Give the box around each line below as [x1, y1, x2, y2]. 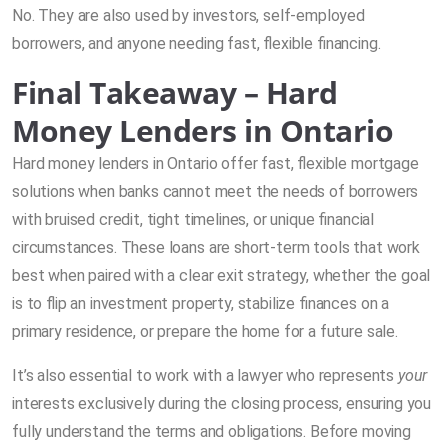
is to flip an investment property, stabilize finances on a [12, 294, 390, 314]
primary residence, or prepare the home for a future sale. [12, 322, 398, 342]
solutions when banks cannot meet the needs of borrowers [12, 182, 419, 202]
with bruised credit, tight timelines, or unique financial [12, 210, 375, 230]
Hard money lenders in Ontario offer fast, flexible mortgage [12, 154, 419, 174]
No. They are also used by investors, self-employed [12, 6, 365, 26]
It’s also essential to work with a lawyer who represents [12, 366, 398, 386]
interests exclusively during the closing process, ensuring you [12, 394, 432, 414]
